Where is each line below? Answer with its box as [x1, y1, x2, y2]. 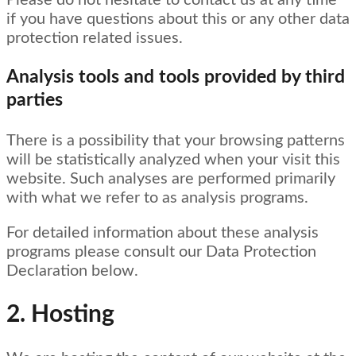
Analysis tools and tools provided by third [6, 68, 345, 87]
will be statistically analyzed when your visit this [6, 151, 340, 168]
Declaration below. [6, 262, 138, 279]
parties [6, 91, 63, 110]
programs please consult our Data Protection [6, 243, 316, 260]
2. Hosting [6, 302, 114, 327]
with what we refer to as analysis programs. [6, 189, 308, 206]
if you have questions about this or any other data [6, 11, 350, 27]
